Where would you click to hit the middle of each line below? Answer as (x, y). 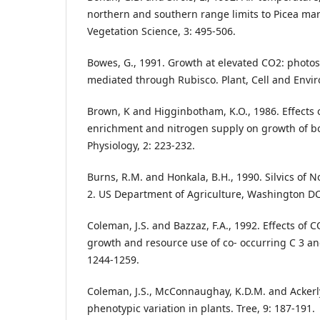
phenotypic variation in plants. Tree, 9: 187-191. (201, 309)
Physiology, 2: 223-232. (141, 146)
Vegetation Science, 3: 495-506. (161, 31)
